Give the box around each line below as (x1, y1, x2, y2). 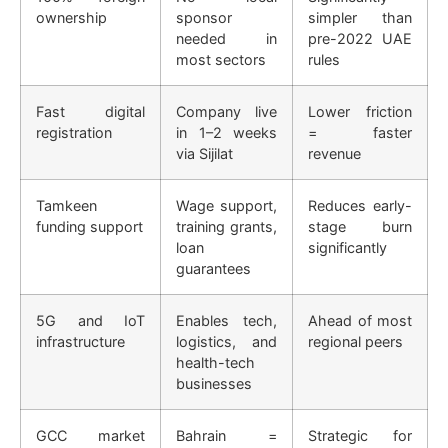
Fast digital (36, 102, 145, 120)
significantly (308, 238, 387, 256)
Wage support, (176, 196, 277, 214)
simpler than (308, 8, 412, 26)
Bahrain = (176, 426, 277, 444)
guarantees (176, 259, 251, 277)
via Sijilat (176, 144, 233, 162)
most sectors (176, 50, 266, 68)
